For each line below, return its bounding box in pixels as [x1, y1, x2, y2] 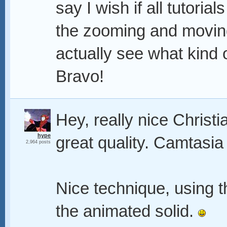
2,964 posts [26, 139, 51, 144]
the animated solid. [56, 202, 198, 220]
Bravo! [56, 67, 104, 86]
